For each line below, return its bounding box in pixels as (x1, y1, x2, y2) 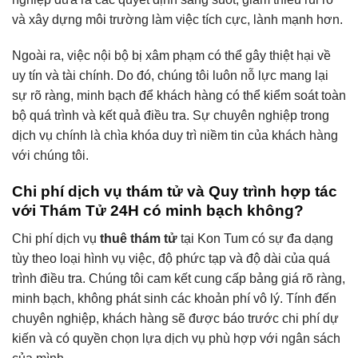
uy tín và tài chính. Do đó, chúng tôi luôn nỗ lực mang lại (12, 69, 328, 83)
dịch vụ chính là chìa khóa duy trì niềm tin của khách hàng (12, 129, 338, 143)
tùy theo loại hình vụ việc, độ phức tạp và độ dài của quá (12, 251, 330, 265)
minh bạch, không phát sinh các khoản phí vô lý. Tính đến (12, 291, 336, 305)
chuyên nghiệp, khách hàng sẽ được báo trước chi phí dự (12, 311, 339, 325)
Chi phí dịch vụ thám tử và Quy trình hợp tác (12, 183, 337, 201)
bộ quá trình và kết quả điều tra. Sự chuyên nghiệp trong (12, 109, 329, 123)
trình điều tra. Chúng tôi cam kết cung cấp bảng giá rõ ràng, (12, 271, 345, 285)
